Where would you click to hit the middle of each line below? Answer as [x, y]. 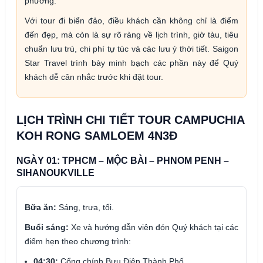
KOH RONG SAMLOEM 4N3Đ [97, 136]
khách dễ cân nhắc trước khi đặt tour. [94, 77]
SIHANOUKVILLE [55, 173]
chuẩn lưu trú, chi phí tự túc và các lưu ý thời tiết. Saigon [131, 49]
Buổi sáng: [47, 227]
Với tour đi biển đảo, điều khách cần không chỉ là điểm [131, 21]
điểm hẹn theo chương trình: [78, 242]
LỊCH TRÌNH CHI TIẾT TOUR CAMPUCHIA [130, 120]
